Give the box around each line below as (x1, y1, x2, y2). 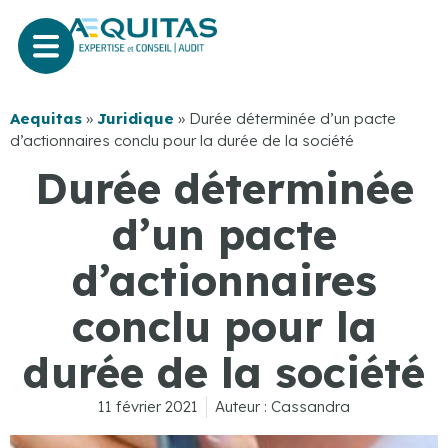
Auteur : (215, 397, 267, 417)
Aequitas (10, 108, 82, 128)
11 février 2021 (98, 397, 198, 417)
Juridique (97, 108, 174, 128)
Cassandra (267, 397, 350, 417)
